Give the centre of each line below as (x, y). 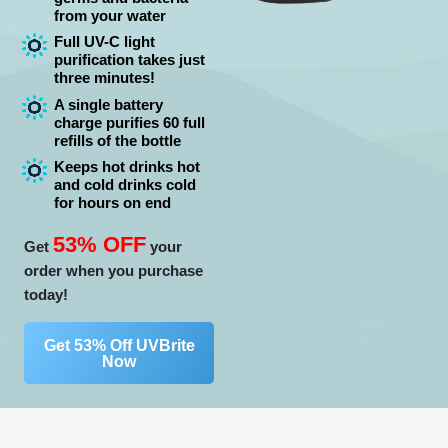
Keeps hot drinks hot (127, 167)
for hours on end (113, 203)
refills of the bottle (118, 140)
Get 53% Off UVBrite (119, 344)
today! (46, 294)
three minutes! (105, 78)
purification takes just (130, 60)
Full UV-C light (105, 42)
